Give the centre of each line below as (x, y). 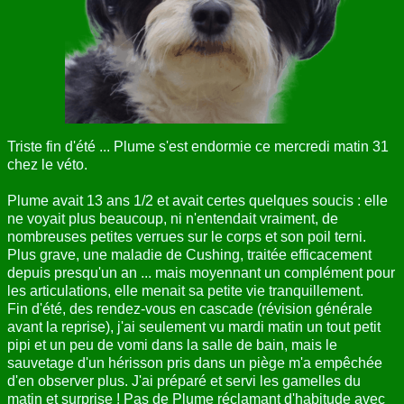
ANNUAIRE (46, 24)
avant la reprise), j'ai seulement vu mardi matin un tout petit (194, 326)
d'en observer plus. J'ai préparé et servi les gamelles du (184, 381)
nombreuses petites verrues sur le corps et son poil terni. (187, 236)
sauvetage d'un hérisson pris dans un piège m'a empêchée (195, 363)
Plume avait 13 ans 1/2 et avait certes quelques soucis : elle (197, 200)
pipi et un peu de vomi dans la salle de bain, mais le (172, 344)
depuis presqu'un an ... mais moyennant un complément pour (201, 272)
